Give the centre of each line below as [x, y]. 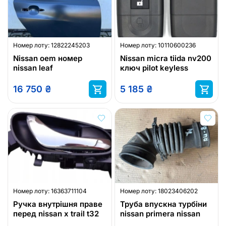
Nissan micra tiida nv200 [165, 59]
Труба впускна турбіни [163, 204]
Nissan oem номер [48, 59]
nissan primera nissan [160, 213]
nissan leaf [33, 68]
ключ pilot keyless [154, 68]
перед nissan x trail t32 [56, 213]
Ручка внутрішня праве [58, 204]
